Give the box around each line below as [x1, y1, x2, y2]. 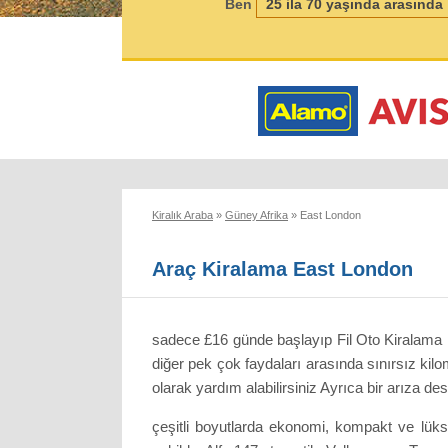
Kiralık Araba [152, 209, 213, 221]
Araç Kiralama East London [152, 257, 413, 280]
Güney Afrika [225, 209, 288, 221]
